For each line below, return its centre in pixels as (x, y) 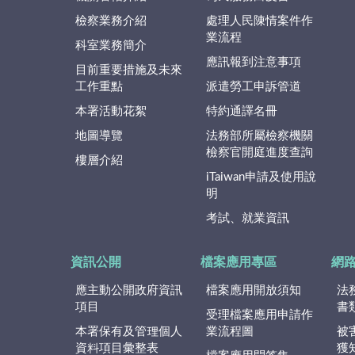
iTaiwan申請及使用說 (261, 177)
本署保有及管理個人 (129, 331)
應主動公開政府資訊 (129, 290)
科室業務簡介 (111, 45)
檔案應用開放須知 (253, 290)
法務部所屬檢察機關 (259, 136)
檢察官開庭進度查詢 (259, 152)
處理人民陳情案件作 (259, 21)
